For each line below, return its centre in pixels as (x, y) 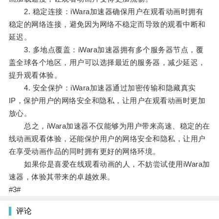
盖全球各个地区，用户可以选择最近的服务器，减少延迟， (107, 63)
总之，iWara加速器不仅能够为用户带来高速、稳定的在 (109, 126)
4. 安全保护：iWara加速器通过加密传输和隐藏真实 (102, 88)
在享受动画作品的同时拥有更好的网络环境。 (84, 152)
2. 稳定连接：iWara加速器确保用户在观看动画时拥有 (106, 12)
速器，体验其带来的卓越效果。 (62, 177)
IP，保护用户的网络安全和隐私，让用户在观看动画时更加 (107, 101)
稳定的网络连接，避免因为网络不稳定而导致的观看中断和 (107, 24)
